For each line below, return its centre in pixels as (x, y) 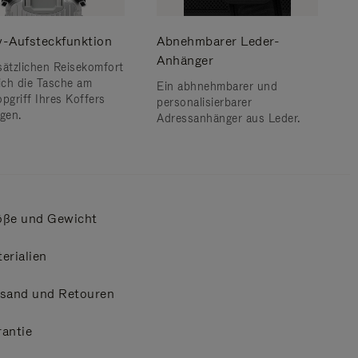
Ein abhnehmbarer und (217, 86)
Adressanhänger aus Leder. (229, 118)
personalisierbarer (204, 102)
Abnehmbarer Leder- (218, 41)
